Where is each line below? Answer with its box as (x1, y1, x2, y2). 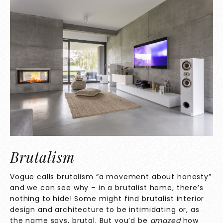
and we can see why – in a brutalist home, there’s (10, 182, 204, 193)
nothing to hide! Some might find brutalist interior (10, 193, 205, 204)
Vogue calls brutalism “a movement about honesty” (10, 171, 212, 182)
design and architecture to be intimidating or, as (10, 204, 200, 215)
